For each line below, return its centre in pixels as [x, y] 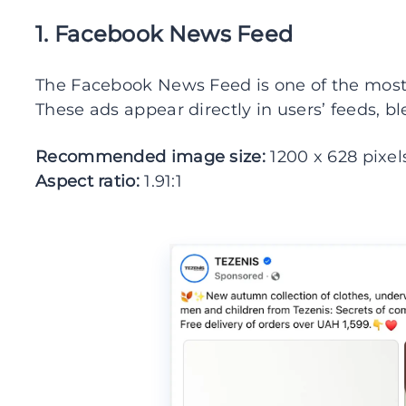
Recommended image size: [150, 156]
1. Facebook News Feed [164, 34]
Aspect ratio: [87, 181]
